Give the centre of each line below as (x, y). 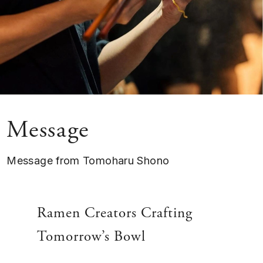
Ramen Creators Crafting (114, 213)
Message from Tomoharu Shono (88, 160)
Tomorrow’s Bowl (91, 236)
